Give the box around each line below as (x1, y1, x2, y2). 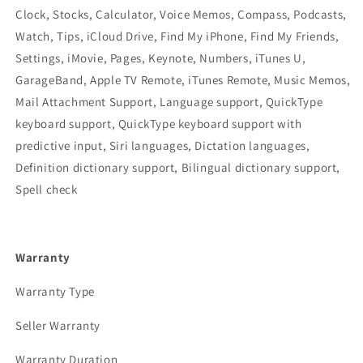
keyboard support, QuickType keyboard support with (15, 116, 302, 131)
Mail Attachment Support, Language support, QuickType (15, 94, 323, 109)
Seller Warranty (15, 318, 100, 333)
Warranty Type (15, 284, 95, 299)
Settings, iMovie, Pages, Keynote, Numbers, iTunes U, (15, 50, 306, 66)
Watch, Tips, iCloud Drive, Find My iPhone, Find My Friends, (15, 28, 340, 44)
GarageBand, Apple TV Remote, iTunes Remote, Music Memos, (15, 72, 351, 88)
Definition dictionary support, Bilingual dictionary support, (15, 160, 341, 175)
